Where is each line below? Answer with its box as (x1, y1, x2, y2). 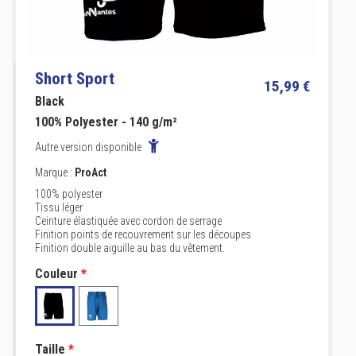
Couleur (35, 266, 78, 281)
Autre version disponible (35, 141, 144, 153)
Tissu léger (35, 201, 83, 214)
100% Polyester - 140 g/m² (35, 114, 177, 130)
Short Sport (35, 69, 114, 88)
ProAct (75, 166, 106, 179)
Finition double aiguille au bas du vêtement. (35, 242, 225, 254)
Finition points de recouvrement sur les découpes (35, 228, 251, 241)
